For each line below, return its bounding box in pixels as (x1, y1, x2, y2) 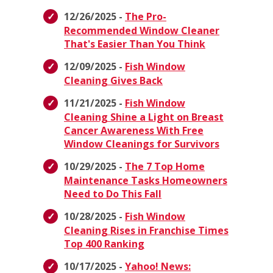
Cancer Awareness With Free (64, 124, 204, 138)
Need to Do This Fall (64, 187, 161, 201)
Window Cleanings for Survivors (64, 137, 219, 151)
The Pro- (125, 10, 166, 24)
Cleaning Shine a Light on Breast (64, 110, 224, 124)
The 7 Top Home (125, 160, 205, 174)
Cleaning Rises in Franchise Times (64, 224, 229, 238)
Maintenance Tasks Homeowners (64, 174, 227, 188)
